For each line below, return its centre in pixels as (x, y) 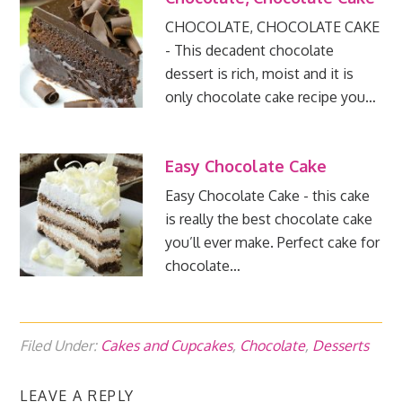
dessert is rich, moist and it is (259, 74)
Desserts (341, 346)
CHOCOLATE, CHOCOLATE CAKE (272, 27)
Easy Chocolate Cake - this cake (267, 196)
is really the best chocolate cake (268, 219)
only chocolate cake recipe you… (270, 97)
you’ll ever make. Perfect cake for (272, 243)
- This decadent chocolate (249, 51)
